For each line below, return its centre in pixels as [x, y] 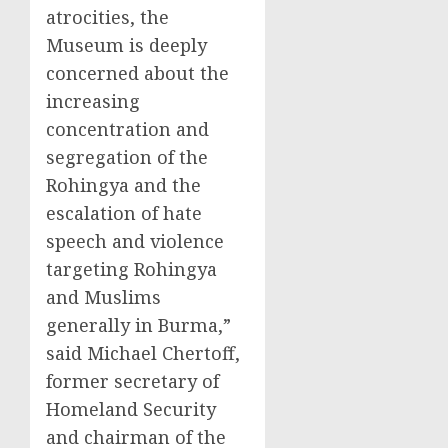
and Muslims [103, 297]
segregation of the [127, 157]
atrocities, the [107, 17]
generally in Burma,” [138, 325]
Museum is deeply [126, 45]
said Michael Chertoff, [143, 353]
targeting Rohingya [131, 269]
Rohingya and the [123, 185]
